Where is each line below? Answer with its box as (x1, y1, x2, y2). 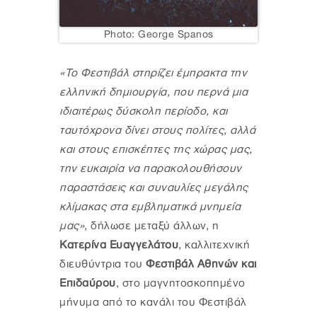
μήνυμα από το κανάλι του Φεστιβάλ (59, 296, 247, 309)
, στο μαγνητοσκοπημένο (115, 277, 246, 289)
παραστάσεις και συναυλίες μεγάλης (59, 181, 248, 194)
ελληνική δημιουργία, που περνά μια (59, 86, 248, 98)
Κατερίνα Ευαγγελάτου (59, 238, 178, 251)
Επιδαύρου (59, 277, 116, 289)
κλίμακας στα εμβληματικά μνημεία (59, 200, 241, 213)
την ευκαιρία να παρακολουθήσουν (59, 162, 242, 175)
